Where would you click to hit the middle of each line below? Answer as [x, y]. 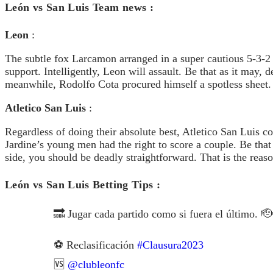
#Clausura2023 [170, 245]
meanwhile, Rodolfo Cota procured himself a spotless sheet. [138, 84]
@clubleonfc [96, 265]
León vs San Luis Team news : [80, 8]
